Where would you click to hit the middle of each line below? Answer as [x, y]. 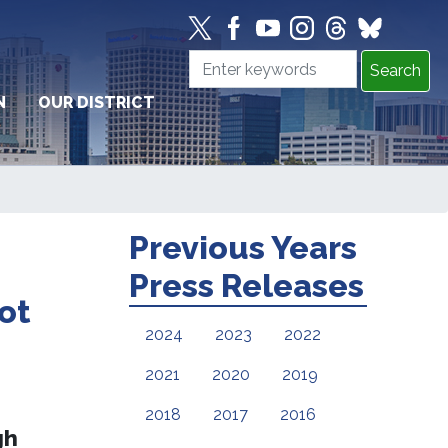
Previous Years [243, 248]
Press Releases [247, 286]
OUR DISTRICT [96, 103]
